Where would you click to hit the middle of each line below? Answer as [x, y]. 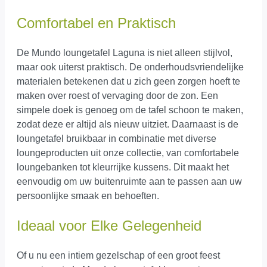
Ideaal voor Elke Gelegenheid [109, 226]
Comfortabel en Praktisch [96, 23]
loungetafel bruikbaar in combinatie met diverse [117, 139]
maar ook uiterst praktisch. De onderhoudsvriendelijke [130, 67]
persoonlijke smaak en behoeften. [88, 196]
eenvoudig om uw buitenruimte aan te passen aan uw [129, 182]
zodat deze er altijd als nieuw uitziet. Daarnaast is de [128, 125]
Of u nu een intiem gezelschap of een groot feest [118, 256]
